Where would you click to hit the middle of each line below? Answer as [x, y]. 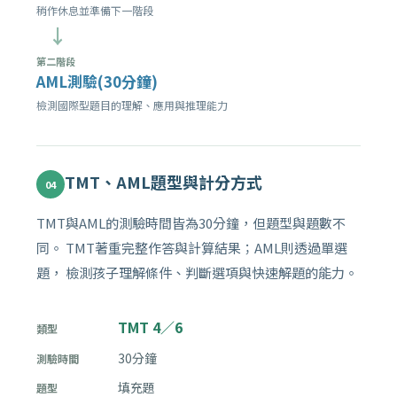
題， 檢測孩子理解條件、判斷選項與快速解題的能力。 [197, 273]
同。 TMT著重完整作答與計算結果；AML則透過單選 [192, 248]
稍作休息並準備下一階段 [95, 11]
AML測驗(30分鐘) [97, 82]
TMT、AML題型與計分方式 [163, 182]
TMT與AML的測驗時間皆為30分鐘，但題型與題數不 [191, 223]
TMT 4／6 [150, 327]
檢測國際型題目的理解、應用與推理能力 [132, 105]
